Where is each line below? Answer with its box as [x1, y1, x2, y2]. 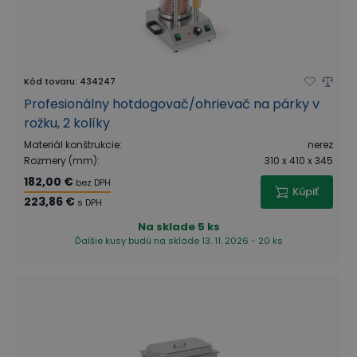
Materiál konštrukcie [24, 137, 120, 151]
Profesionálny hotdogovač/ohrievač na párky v [24, 94, 320, 113]
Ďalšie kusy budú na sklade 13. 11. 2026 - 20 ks [74, 233, 283, 247]
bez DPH [76, 175, 111, 189]
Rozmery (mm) [24, 153, 97, 167]
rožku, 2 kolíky [24, 113, 110, 132]
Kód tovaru [24, 74, 75, 88]
